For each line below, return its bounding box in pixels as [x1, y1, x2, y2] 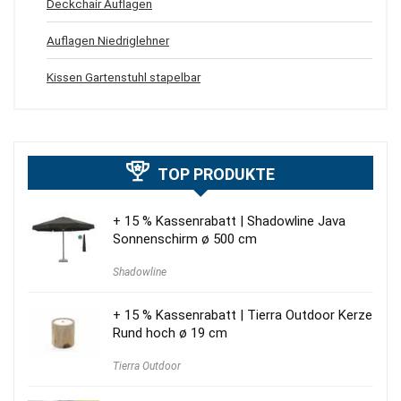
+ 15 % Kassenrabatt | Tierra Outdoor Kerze [113, 306, 372, 323]
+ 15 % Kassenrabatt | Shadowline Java [113, 212, 346, 229]
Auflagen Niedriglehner [47, 32, 169, 47]
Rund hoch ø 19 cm [113, 324, 227, 341]
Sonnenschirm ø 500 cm [113, 230, 257, 247]
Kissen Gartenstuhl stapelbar [47, 69, 200, 84]
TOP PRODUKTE [158, 164, 275, 183]
